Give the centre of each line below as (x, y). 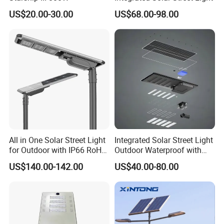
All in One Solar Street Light (57, 140)
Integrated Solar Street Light (163, 140)
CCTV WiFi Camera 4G (154, 160)
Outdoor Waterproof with (158, 150)
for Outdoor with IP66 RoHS (58, 150)
